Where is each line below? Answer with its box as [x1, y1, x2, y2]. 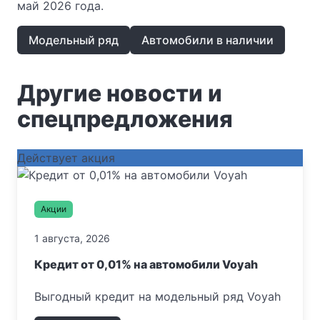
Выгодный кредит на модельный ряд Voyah [34, 289, 281, 304]
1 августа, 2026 [34, 231, 110, 244]
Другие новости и [17, 79, 222, 107]
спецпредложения [17, 104, 233, 133]
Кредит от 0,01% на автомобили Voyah [34, 256, 258, 271]
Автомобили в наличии [141, 33, 274, 48]
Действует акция [17, 150, 115, 165]
